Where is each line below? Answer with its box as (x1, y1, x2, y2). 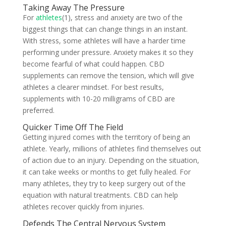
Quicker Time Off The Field (22, 122, 123, 133)
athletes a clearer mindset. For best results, (22, 82, 164, 92)
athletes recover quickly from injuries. (22, 202, 144, 211)
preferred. (22, 105, 54, 115)
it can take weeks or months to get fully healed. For (22, 167, 191, 177)
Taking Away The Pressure (22, 2, 125, 13)
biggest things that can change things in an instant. (22, 24, 188, 34)
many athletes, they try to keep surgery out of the (22, 179, 186, 188)
